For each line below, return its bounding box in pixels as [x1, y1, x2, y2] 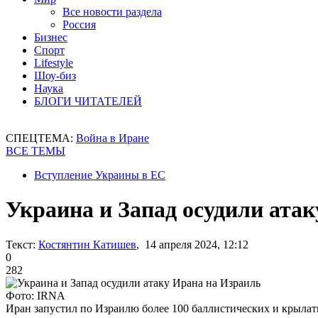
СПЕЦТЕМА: [6, 132, 76, 144]
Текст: [6, 238, 35, 251]
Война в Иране [76, 132, 149, 144]
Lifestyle [34, 57, 73, 69]
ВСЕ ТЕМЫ [6, 145, 65, 157]
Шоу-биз [34, 70, 76, 82]
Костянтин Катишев [38, 238, 136, 251]
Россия [62, 18, 96, 31]
